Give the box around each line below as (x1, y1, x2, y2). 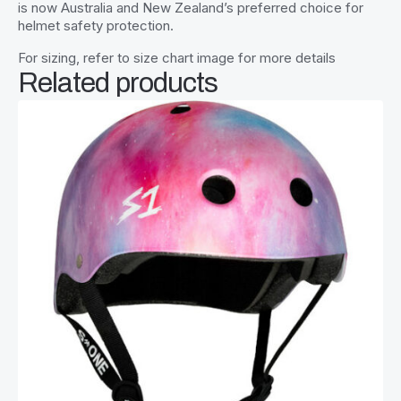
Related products (18, 67, 218, 98)
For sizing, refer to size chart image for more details (18, 48, 336, 66)
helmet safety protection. (18, 16, 174, 34)
